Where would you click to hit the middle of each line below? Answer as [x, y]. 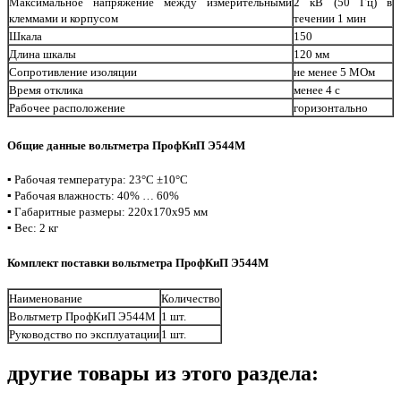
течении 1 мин [330, 19]
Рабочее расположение [67, 108]
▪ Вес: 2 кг [33, 227]
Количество [191, 299]
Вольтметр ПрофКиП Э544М [82, 317]
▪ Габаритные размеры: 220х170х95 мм [107, 211]
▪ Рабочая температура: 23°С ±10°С [98, 179]
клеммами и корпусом [64, 19]
